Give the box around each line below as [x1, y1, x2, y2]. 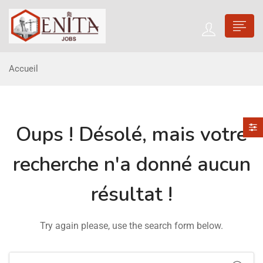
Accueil [9, 63, 38, 74]
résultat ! [90, 180, 173, 208]
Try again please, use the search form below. [40, 220, 223, 231]
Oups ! [16, 120, 73, 148]
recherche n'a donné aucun [12, 150, 251, 178]
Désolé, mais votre [73, 120, 247, 148]
